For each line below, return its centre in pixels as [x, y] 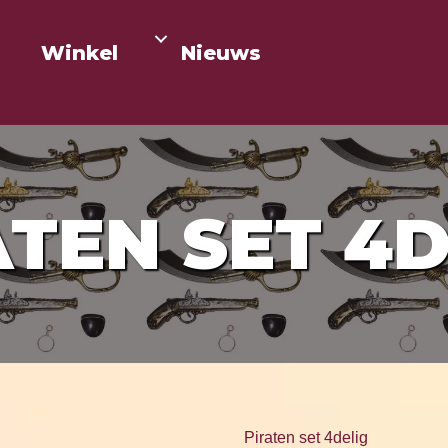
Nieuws [220, 53]
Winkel [79, 53]
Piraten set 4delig [306, 437]
